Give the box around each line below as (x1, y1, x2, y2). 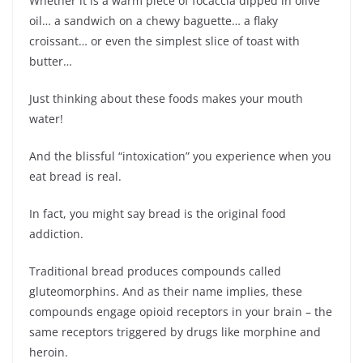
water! (29, 110, 63, 126)
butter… (29, 53, 72, 69)
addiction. (29, 225, 83, 241)
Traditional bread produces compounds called (29, 263, 281, 279)
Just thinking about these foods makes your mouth (29, 90, 303, 106)
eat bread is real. (29, 168, 122, 184)
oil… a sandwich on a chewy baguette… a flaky (29, 12, 278, 28)
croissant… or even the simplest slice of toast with (29, 32, 300, 49)
